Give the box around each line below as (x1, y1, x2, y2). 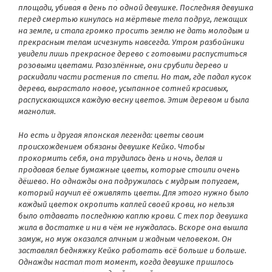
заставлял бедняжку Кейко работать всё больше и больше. (18, 245, 246, 255)
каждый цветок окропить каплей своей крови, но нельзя (18, 199, 234, 209)
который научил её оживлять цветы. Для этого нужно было (18, 188, 249, 197)
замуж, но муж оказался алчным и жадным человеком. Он (18, 234, 232, 243)
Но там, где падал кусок (161, 72, 251, 81)
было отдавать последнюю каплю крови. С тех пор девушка (18, 211, 248, 220)
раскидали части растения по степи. (18, 72, 159, 81)
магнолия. (18, 106, 56, 116)
